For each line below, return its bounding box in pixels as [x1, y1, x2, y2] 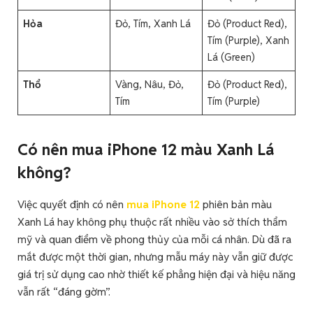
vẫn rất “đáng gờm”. [17, 285, 110, 299]
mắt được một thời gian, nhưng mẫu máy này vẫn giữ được [17, 250, 293, 264]
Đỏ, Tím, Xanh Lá [115, 16, 191, 30]
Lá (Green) [208, 50, 256, 64]
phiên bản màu [200, 198, 272, 212]
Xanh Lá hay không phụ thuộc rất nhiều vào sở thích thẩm [17, 215, 287, 229]
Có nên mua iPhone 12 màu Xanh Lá [17, 138, 275, 160]
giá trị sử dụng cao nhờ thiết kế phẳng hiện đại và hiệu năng [17, 268, 296, 282]
